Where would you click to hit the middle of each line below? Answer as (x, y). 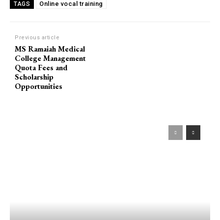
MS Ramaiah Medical (50, 49)
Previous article (37, 38)
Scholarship (34, 77)
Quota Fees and (41, 68)
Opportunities (39, 86)
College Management (50, 58)
